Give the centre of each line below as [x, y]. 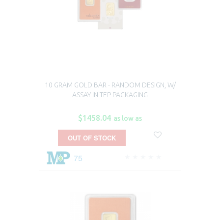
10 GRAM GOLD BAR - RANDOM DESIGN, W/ [110, 85]
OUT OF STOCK [92, 138]
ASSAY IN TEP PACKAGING [110, 95]
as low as [128, 119]
